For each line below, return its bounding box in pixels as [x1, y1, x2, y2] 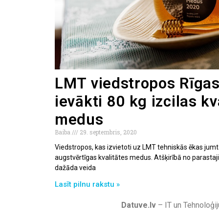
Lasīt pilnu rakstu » [55, 179, 120, 189]
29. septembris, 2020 [78, 128, 137, 136]
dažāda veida [55, 163, 96, 172]
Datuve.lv [121, 200, 156, 210]
